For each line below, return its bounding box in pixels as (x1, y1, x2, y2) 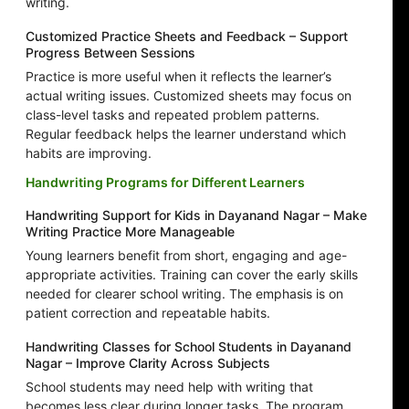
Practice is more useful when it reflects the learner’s (26, 68, 331, 85)
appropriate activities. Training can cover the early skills (26, 267, 358, 283)
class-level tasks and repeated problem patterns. (26, 107, 320, 123)
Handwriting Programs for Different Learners (26, 174, 305, 191)
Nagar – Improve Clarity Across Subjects (26, 355, 270, 372)
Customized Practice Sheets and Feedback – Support (26, 28, 348, 45)
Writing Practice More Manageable (26, 224, 235, 240)
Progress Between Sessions (26, 45, 195, 61)
